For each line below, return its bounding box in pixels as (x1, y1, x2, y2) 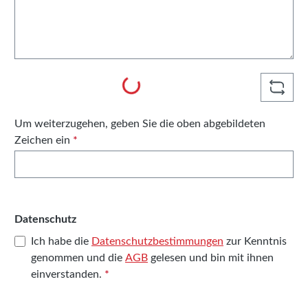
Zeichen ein (14, 135, 73, 146)
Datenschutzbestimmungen (91, 236, 223, 247)
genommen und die (31, 252, 125, 264)
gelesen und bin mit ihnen (148, 252, 274, 264)
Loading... (122, 75, 170, 93)
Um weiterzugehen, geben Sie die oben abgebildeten (14, 118, 265, 130)
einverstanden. (31, 269, 104, 280)
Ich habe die (31, 236, 91, 247)
